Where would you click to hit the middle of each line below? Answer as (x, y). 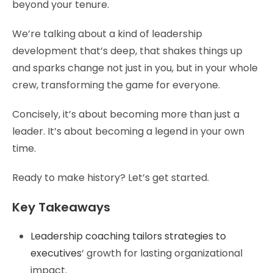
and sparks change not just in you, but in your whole (135, 68)
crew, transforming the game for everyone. (116, 85)
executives (56, 253)
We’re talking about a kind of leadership (107, 34)
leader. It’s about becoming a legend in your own (128, 131)
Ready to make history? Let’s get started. (111, 177)
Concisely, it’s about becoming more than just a (126, 114)
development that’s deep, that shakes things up (127, 51)
